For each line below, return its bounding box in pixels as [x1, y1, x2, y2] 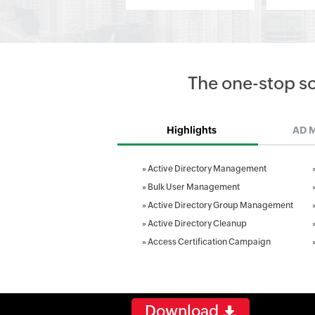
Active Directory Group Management [148, 200, 293, 210]
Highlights [166, 124, 217, 136]
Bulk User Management [148, 182, 240, 192]
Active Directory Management [148, 164, 266, 174]
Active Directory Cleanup [148, 219, 247, 229]
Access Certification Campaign [148, 237, 271, 247]
